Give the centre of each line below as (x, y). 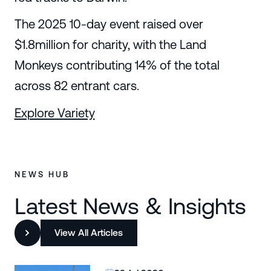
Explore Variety (54, 113)
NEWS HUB (42, 174)
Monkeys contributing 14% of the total (117, 65)
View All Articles (89, 233)
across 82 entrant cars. (77, 86)
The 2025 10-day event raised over (109, 24)
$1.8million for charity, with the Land (110, 45)
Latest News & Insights (130, 206)
